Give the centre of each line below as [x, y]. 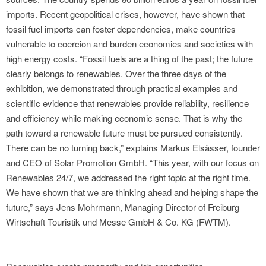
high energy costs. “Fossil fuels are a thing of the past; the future [129, 59]
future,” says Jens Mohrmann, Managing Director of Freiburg [123, 207]
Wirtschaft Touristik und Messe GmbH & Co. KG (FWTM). [118, 222]
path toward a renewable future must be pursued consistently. [124, 133]
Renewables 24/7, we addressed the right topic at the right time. [128, 178]
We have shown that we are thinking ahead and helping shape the [132, 192]
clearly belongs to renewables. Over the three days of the [116, 74]
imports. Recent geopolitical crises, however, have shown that [125, 14]
